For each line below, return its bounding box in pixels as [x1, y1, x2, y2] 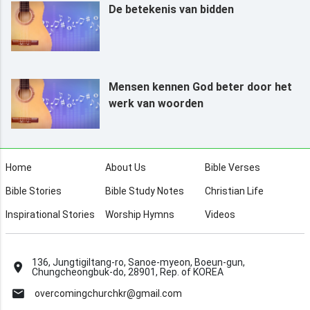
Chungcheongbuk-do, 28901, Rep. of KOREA [32, 266, 224, 277]
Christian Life [204, 185, 264, 197]
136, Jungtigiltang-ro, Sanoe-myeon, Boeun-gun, [32, 256, 245, 268]
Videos [204, 208, 235, 220]
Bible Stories [6, 185, 62, 197]
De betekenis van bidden [108, 2, 234, 16]
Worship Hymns [105, 208, 174, 220]
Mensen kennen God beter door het [108, 80, 292, 93]
